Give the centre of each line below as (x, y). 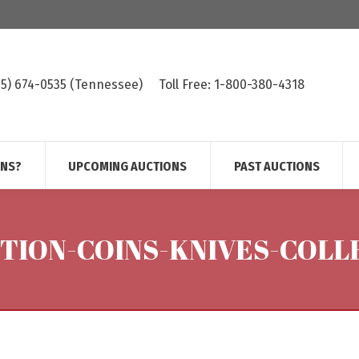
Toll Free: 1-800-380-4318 (232, 85)
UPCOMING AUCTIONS (128, 166)
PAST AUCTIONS (276, 166)
